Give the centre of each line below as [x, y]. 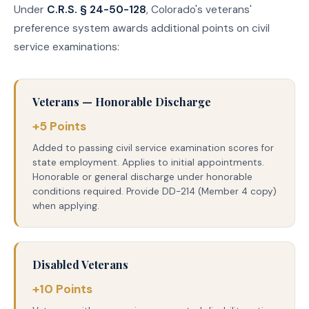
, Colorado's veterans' [199, 10]
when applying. [66, 206]
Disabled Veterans [80, 264]
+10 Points [62, 289]
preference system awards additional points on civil [142, 29]
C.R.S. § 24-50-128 [97, 10]
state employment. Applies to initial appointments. [148, 162]
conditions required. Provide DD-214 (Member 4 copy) [154, 191]
